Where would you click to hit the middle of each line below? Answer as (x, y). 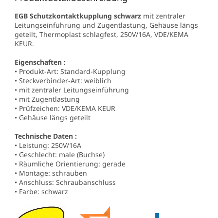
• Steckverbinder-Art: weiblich (63, 80)
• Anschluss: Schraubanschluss (65, 182)
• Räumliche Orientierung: (58, 163)
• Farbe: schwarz (41, 191)
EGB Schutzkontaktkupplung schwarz (78, 16)
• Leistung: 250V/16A (48, 145)
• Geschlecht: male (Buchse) (60, 154)
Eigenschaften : (40, 62)
